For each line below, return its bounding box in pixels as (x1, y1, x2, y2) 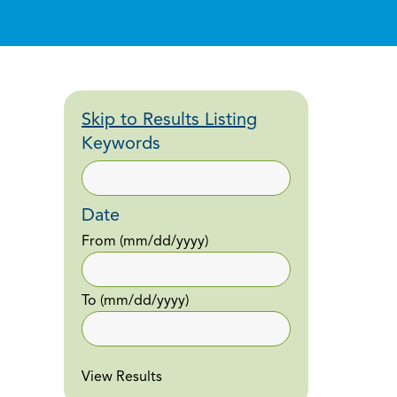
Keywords (82, 136, 160, 153)
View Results (82, 370, 162, 385)
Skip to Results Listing (82, 112, 257, 129)
